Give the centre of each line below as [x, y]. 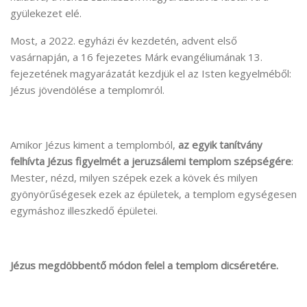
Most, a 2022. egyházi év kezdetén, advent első [124, 40]
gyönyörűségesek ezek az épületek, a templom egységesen [153, 194]
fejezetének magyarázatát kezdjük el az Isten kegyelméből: [151, 73]
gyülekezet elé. [46, 13]
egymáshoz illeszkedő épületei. [84, 210]
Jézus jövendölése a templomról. [87, 89]
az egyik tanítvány [220, 144]
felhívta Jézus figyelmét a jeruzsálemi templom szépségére [151, 161]
